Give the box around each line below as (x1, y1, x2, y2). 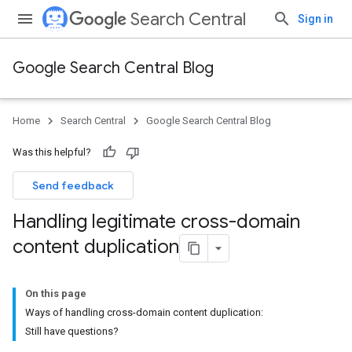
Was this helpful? (13, 146, 91, 158)
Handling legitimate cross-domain (13, 210, 300, 233)
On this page (25, 288, 86, 299)
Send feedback (32, 178, 114, 192)
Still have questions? (25, 325, 119, 337)
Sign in (298, 13, 333, 25)
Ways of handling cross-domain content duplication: (25, 306, 263, 318)
